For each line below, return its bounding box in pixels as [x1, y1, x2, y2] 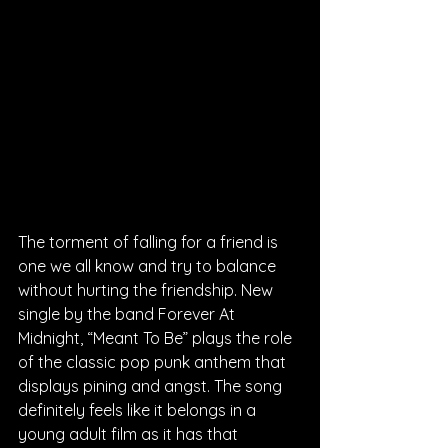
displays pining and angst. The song [18, 376, 286, 396]
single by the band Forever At [18, 304, 239, 324]
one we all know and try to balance [18, 256, 280, 276]
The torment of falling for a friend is [18, 232, 282, 252]
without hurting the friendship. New [18, 280, 277, 300]
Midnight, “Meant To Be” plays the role [18, 328, 296, 348]
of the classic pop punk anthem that [18, 352, 290, 372]
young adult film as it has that [18, 424, 242, 444]
